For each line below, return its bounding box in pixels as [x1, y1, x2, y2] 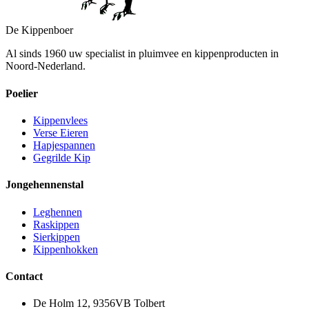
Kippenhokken [33, 243, 98, 255]
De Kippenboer [6, 24, 73, 37]
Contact [6, 270, 43, 282]
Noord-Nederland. [6, 60, 86, 72]
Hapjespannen [33, 139, 95, 151]
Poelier [6, 87, 38, 99]
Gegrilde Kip [33, 151, 90, 163]
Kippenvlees [33, 114, 88, 126]
